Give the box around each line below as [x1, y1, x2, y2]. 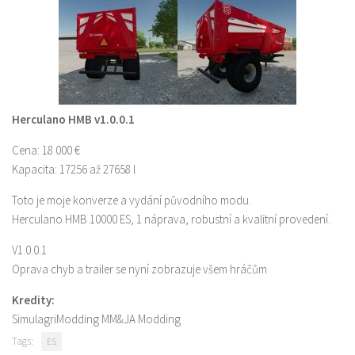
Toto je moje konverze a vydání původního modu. [12, 193, 251, 208]
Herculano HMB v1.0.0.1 [12, 112, 135, 128]
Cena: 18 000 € [12, 143, 80, 158]
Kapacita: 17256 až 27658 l [12, 162, 136, 177]
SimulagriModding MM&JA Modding [12, 311, 181, 327]
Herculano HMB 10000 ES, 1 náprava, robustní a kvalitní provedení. [12, 212, 330, 227]
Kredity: [12, 292, 55, 308]
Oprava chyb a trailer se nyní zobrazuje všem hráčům [12, 261, 267, 277]
